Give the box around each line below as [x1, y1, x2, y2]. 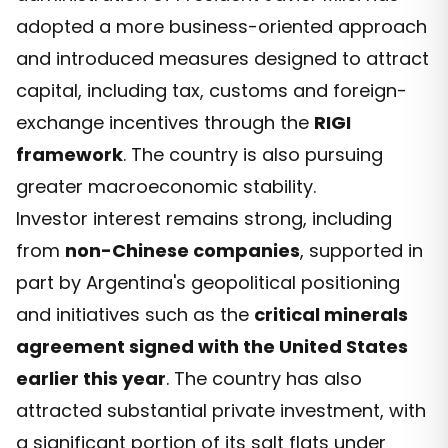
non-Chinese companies [65, 237, 300, 263]
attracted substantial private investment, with [16, 397, 426, 423]
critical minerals [254, 301, 408, 327]
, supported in [300, 237, 423, 263]
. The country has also [166, 365, 362, 391]
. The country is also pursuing [123, 141, 383, 167]
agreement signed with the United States [16, 333, 408, 359]
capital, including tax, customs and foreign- [16, 77, 407, 103]
